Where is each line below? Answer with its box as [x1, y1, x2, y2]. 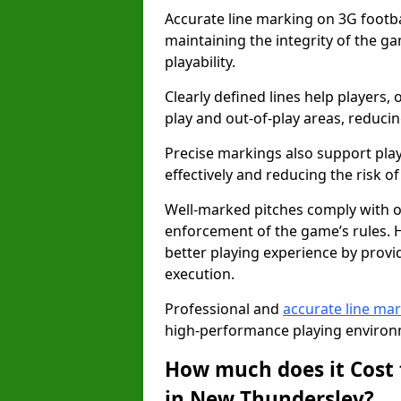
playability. [165, 52, 235, 72]
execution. [165, 264, 235, 284]
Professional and [165, 299, 283, 319]
